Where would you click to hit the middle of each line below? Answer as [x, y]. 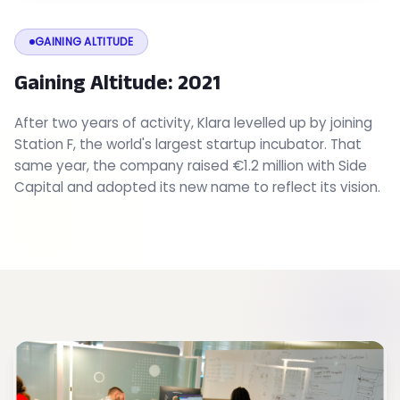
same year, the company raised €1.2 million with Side [191, 166]
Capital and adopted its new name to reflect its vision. [197, 187]
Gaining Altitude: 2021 [117, 82]
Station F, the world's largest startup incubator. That [188, 144]
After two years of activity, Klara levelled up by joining [193, 123]
